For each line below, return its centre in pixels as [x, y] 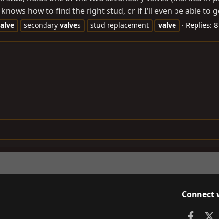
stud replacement [120, 25]
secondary [42, 25]
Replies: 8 [202, 25]
